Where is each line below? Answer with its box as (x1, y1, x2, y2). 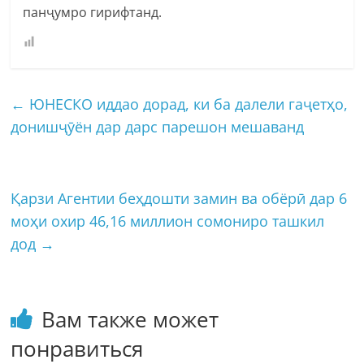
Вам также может (41, 304, 219, 334)
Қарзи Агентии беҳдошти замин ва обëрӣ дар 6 (11, 188, 348, 208)
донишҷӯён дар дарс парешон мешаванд (11, 116, 305, 136)
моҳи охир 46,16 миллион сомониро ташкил (11, 210, 325, 231)
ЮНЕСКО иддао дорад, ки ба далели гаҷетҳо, (25, 93, 349, 114)
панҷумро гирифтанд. (23, 2, 162, 21)
